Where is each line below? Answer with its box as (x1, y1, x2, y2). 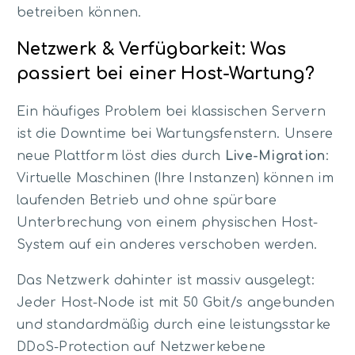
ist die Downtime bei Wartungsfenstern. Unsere (17, 126, 334, 141)
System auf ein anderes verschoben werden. (17, 237, 318, 252)
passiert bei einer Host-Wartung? (17, 64, 315, 84)
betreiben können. (17, 5, 142, 20)
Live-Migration (224, 148, 326, 163)
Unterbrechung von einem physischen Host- (17, 215, 319, 230)
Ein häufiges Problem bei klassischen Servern (17, 104, 326, 119)
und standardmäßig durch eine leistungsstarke (17, 318, 331, 333)
